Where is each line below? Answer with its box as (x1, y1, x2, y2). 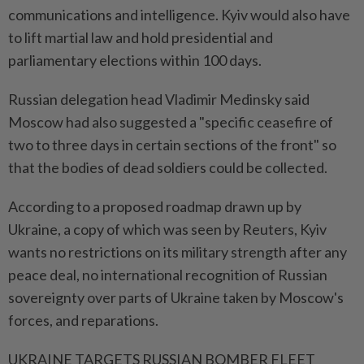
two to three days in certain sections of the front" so (8, 136, 336, 154)
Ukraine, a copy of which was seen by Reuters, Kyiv (8, 220, 327, 239)
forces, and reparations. (8, 311, 158, 330)
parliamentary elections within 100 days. (8, 51, 262, 70)
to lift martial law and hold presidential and (8, 28, 273, 47)
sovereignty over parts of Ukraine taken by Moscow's (8, 288, 344, 307)
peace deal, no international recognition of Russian (8, 266, 327, 284)
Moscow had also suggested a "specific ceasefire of (8, 113, 333, 132)
